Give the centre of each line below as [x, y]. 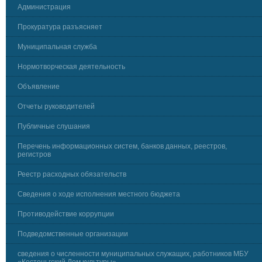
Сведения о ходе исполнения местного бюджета [99, 194]
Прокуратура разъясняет [60, 27]
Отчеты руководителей [56, 107]
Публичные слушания [54, 127]
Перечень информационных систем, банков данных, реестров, [122, 146]
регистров [34, 155]
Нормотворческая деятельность [71, 67]
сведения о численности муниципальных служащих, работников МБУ [133, 254]
